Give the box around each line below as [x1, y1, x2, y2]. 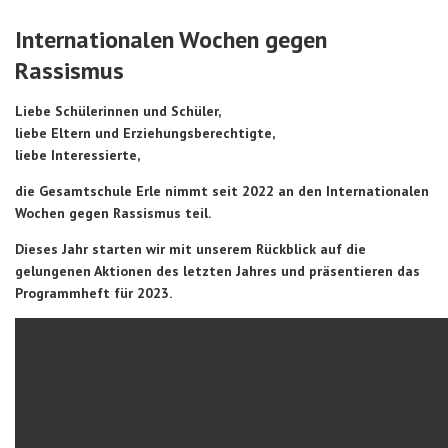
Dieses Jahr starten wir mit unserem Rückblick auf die [15, 240, 366, 258]
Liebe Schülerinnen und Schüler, [15, 102, 221, 120]
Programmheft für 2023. [15, 284, 172, 302]
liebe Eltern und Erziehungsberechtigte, [15, 124, 275, 142]
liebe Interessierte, [15, 146, 140, 164]
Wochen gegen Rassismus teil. [15, 204, 211, 222]
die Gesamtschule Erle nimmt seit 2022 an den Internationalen [15, 182, 429, 200]
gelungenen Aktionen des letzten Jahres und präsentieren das [15, 262, 420, 280]
